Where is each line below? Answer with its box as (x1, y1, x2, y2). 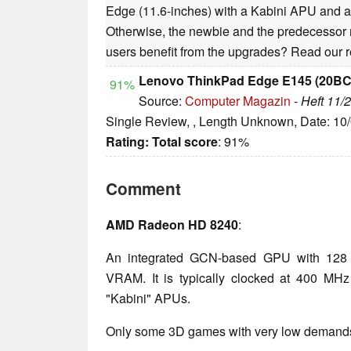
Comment (106, 177, 181, 201)
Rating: (106, 132, 149, 151)
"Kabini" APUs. (106, 289, 190, 308)
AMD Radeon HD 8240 (106, 215, 238, 234)
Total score (152, 132, 218, 151)
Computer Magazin (185, 92, 291, 110)
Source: (139, 92, 185, 110)
